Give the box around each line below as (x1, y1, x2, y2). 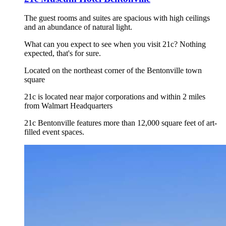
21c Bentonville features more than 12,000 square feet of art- (24, 119, 217, 128)
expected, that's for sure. (24, 49, 101, 58)
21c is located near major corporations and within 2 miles (24, 92, 205, 101)
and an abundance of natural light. (24, 23, 132, 32)
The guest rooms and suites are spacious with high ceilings (24, 14, 210, 23)
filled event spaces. (24, 128, 84, 137)
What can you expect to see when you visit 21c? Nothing (24, 40, 206, 49)
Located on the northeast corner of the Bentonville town (24, 66, 202, 75)
